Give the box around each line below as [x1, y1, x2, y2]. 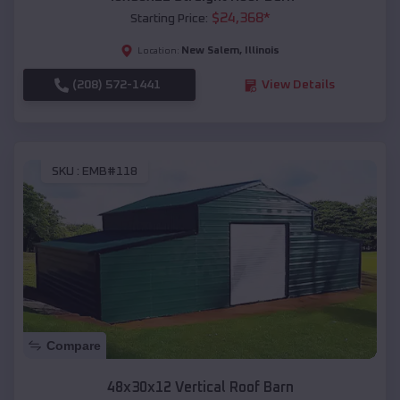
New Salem [181, 46, 239, 57]
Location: [137, 46, 179, 56]
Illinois [245, 46, 279, 57]
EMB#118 [82, 164, 137, 178]
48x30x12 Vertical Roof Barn [106, 379, 294, 395]
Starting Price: [129, 12, 208, 26]
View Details [261, 79, 335, 92]
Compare [46, 337, 101, 353]
